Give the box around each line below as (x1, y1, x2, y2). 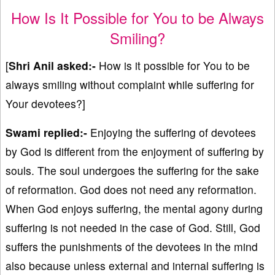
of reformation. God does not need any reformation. (6, 182, 257, 198)
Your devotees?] (6, 96, 85, 112)
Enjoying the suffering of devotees (87, 125, 256, 141)
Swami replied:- (6, 125, 87, 141)
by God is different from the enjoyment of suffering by (6, 144, 264, 160)
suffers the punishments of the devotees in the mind (6, 239, 258, 255)
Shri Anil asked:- (9, 58, 96, 74)
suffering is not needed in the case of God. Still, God (6, 220, 260, 236)
